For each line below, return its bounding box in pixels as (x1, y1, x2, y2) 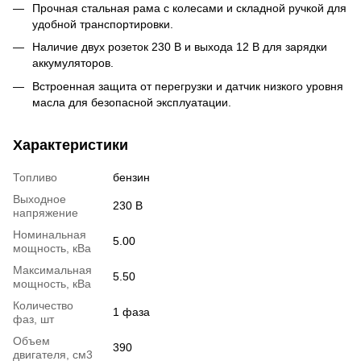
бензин (113, 170, 150, 184)
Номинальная (13, 227, 86, 241)
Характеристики (13, 136, 128, 153)
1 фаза (113, 305, 150, 318)
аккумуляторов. (32, 56, 114, 70)
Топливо (13, 170, 57, 184)
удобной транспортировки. (32, 17, 173, 31)
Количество (13, 298, 73, 312)
